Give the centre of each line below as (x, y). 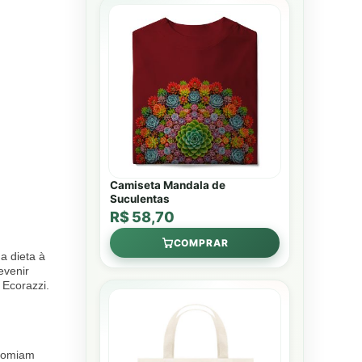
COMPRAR (201, 242)
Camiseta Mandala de (168, 185)
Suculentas (140, 199)
